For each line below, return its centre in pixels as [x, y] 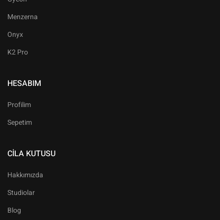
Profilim [19, 105]
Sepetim [20, 123]
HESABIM [24, 84]
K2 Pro [18, 53]
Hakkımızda [25, 175]
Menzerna [23, 17]
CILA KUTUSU [31, 154]
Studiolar [21, 193]
